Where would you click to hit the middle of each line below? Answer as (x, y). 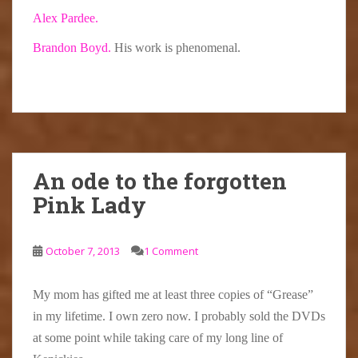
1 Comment (171, 251)
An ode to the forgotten (160, 181)
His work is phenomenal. (176, 48)
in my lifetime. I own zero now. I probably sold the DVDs (179, 316)
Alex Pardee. (67, 18)
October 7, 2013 (83, 251)
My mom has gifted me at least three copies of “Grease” (173, 295)
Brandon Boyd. (72, 48)
